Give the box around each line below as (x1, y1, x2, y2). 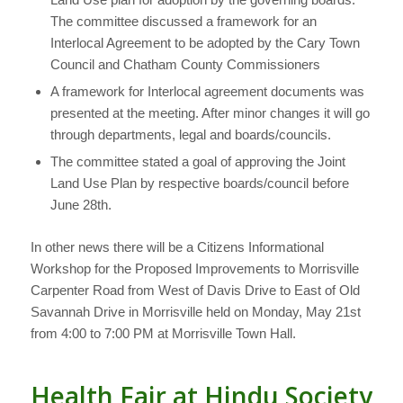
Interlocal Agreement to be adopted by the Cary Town (49, 35, 360, 51)
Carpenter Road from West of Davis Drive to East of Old (30, 282, 360, 299)
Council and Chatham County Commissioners (49, 57, 320, 73)
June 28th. (49, 197, 112, 213)
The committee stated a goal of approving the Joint (49, 154, 345, 170)
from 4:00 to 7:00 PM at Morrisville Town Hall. (30, 326, 296, 342)
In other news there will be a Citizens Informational (30, 239, 324, 255)
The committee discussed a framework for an (49, 13, 317, 30)
